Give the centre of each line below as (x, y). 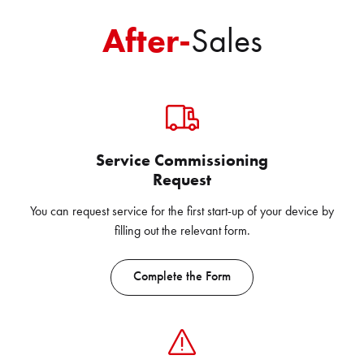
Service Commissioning (182, 160)
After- (146, 41)
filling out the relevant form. (182, 230)
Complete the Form (182, 276)
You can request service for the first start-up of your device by (182, 211)
